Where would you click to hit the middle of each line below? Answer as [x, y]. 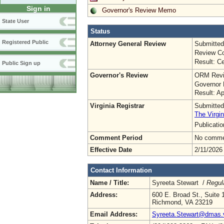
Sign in [38, 9]
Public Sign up [21, 63]
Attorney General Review [128, 43]
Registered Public [25, 42]
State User [15, 21]
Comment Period [116, 137]
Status [100, 31]
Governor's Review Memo [139, 10]
